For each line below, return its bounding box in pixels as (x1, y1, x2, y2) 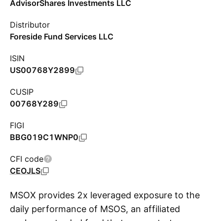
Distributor (10, 20, 50, 30)
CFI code (10, 154, 43, 164)
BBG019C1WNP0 (10, 132, 78, 142)
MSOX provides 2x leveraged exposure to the (10, 190, 200, 200)
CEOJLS (10, 166, 40, 176)
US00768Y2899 (10, 65, 75, 75)
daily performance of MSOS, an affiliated (10, 204, 180, 214)
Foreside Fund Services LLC (10, 32, 113, 41)
